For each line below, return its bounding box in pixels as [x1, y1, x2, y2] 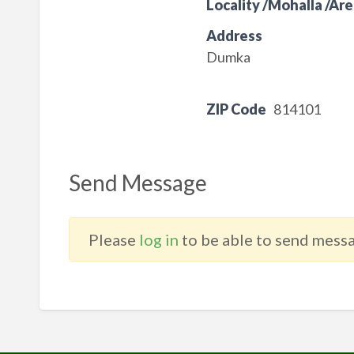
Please [88, 230, 139, 250]
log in [138, 230, 179, 250]
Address [205, 27, 262, 45]
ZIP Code [205, 100, 266, 119]
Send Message [68, 169, 207, 197]
